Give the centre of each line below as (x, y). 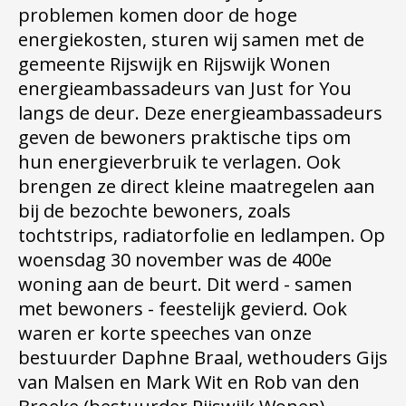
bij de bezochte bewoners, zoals (155, 211)
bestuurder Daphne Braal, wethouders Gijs (203, 358)
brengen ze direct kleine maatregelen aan (197, 186)
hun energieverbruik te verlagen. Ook (179, 162)
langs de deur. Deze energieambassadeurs (200, 113)
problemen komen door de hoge (158, 15)
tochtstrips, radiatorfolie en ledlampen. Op (202, 235)
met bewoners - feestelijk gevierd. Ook (183, 309)
